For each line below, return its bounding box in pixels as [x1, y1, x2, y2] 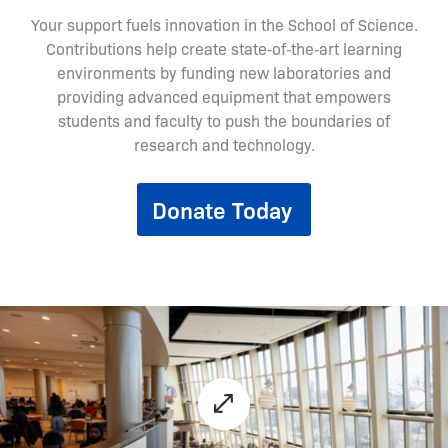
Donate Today [152, 194, 292, 226]
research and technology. [133, 134, 315, 156]
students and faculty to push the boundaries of [58, 110, 390, 132]
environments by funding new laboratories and [57, 62, 391, 84]
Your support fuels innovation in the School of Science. [30, 14, 418, 36]
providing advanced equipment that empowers [57, 86, 391, 108]
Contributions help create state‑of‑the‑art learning [46, 38, 402, 60]
